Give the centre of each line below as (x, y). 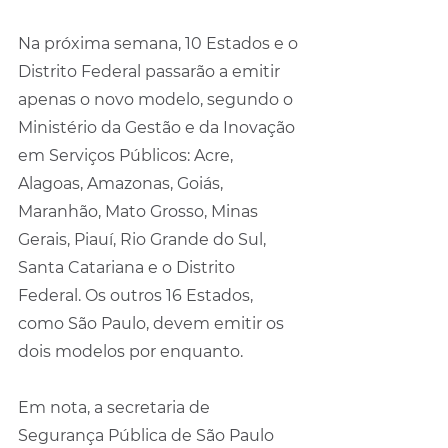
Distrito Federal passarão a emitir (151, 71)
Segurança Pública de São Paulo (148, 435)
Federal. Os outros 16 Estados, (137, 295)
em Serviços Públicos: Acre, (127, 155)
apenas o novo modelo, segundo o (157, 99)
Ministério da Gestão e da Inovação (158, 127)
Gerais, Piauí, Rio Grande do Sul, (144, 239)
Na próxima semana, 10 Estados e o (160, 43)
